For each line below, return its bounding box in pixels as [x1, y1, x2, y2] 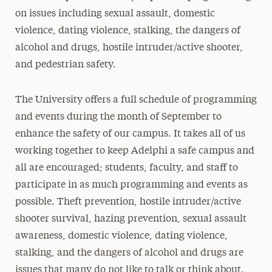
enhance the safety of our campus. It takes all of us [15, 129, 245, 139]
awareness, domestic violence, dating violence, [15, 231, 228, 241]
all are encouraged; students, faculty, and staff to [15, 163, 238, 173]
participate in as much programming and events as [15, 180, 248, 190]
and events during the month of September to [15, 112, 222, 122]
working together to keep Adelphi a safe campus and [15, 146, 254, 156]
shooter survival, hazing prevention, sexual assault [15, 214, 246, 224]
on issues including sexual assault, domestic [15, 9, 215, 19]
